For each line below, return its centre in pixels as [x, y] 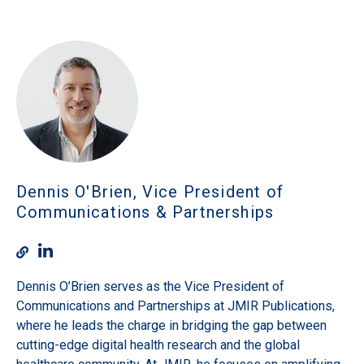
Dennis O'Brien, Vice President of [150, 191]
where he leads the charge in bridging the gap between [171, 326]
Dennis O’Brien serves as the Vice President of [150, 287]
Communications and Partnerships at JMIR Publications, [175, 306]
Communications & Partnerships [145, 212]
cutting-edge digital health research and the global [158, 345]
